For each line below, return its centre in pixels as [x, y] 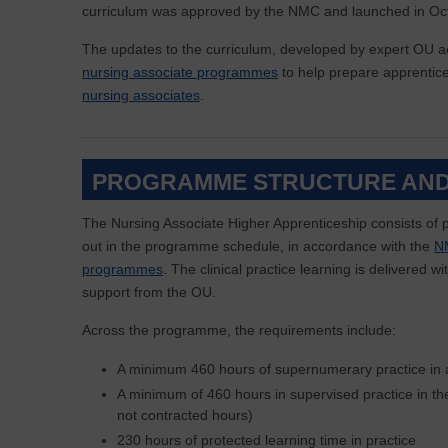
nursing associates [141, 95]
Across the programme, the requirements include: [239, 330]
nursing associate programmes [180, 72]
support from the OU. [149, 292]
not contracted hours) [185, 415]
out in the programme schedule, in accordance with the [258, 246]
